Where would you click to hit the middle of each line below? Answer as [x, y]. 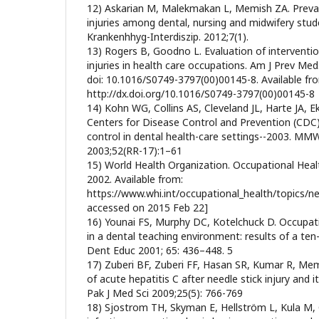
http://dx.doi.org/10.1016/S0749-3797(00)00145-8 [201, 94]
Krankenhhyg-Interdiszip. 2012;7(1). [168, 37]
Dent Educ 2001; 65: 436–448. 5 [160, 250]
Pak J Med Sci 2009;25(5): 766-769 [165, 293]
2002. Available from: [135, 179]
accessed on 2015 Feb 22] [147, 208]
